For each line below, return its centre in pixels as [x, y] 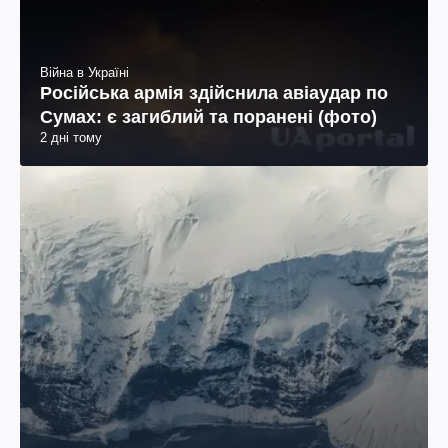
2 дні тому [71, 138]
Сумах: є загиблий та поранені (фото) [208, 117]
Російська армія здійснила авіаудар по [214, 93]
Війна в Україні [84, 73]
